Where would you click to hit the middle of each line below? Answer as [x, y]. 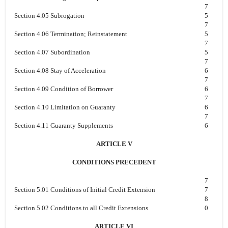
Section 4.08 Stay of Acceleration [60, 70]
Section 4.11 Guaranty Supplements [64, 125]
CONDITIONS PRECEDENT [114, 162]
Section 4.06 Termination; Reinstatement [71, 34]
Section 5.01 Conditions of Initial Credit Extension [85, 190]
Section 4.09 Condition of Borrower [64, 89]
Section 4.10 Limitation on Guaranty [65, 107]
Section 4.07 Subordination [52, 52]
